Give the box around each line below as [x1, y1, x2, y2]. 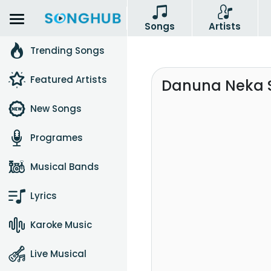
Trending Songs [30, 44, 105, 57]
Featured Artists [30, 73, 107, 86]
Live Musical [30, 247, 87, 260]
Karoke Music [30, 218, 92, 231]
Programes [30, 131, 83, 144]
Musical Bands [30, 160, 99, 173]
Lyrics [30, 189, 57, 202]
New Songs [30, 102, 82, 115]
